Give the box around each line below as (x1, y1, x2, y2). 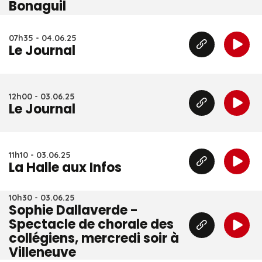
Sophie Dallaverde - (9, 201, 138, 219)
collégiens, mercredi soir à (9, 229, 179, 247)
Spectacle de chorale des (9, 215, 174, 233)
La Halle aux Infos (9, 158, 122, 177)
